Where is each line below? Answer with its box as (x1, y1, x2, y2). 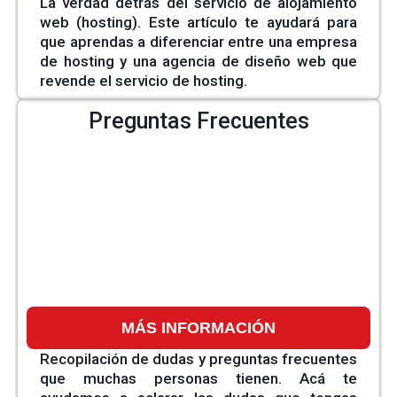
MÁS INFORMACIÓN (121, 318, 276, 337)
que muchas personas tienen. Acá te (40, 369, 357, 387)
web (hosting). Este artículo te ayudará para (40, 12, 357, 31)
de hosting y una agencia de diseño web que (40, 51, 357, 70)
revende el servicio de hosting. (40, 71, 247, 90)
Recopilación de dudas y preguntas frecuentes (40, 349, 357, 368)
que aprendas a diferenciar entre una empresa (40, 32, 357, 51)
